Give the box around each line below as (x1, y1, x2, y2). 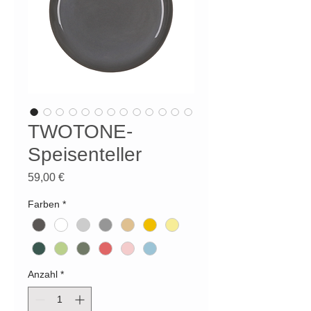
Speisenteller (28, 144, 142, 166)
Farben (28, 199, 60, 210)
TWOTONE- (28, 121, 133, 143)
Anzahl (28, 269, 58, 280)
